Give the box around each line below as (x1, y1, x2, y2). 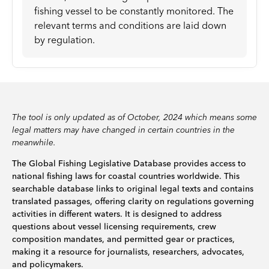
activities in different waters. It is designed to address (12, 208, 222, 219)
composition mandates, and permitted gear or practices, (12, 234, 235, 244)
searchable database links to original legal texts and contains (12, 183, 253, 194)
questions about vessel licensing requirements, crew (12, 221, 216, 232)
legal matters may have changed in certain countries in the (12, 124, 235, 135)
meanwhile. (12, 137, 56, 148)
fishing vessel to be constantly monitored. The (34, 5, 234, 17)
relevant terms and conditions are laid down (34, 19, 226, 31)
